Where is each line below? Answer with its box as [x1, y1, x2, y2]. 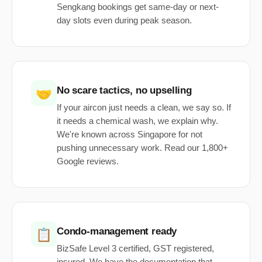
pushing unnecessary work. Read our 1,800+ [57, 143, 228, 153]
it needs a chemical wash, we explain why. [57, 116, 218, 126]
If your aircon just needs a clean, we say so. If [57, 103, 231, 113]
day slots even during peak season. [57, 16, 192, 26]
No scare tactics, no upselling [57, 85, 192, 96]
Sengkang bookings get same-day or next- [57, 2, 219, 12]
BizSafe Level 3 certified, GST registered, [57, 244, 214, 254]
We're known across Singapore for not [57, 130, 202, 140]
